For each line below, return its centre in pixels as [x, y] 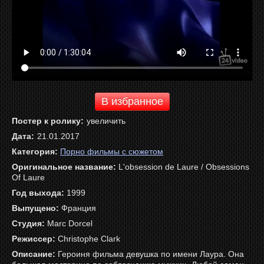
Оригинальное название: [64, 167]
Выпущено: [35, 208]
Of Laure [28, 178]
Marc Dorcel [69, 224]
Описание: [34, 254]
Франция [77, 208]
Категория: [35, 152]
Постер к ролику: [48, 121]
